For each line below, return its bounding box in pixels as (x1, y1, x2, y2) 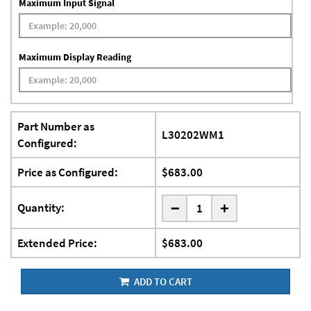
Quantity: (17, 200, 65, 216)
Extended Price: (17, 235, 97, 251)
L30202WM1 (162, 127, 224, 143)
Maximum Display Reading (19, 51, 131, 64)
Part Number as (17, 119, 94, 135)
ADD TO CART (131, 275, 192, 289)
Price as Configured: (17, 165, 118, 180)
